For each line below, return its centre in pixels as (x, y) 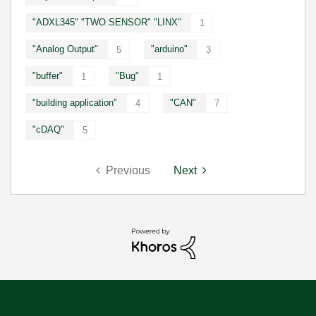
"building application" (75, 103)
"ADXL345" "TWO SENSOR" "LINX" (107, 22)
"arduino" (169, 49)
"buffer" (48, 76)
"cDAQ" (48, 129)
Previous (128, 170)
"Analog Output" (65, 49)
